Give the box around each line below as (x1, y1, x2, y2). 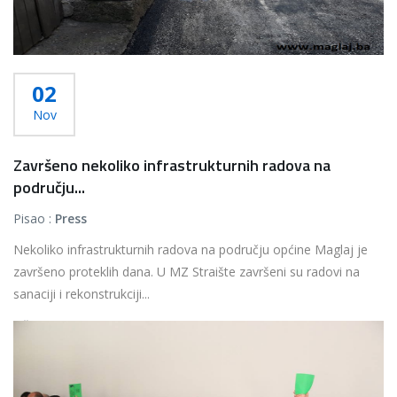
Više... (13, 315, 44, 334)
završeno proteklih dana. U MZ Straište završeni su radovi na (13, 263, 360, 280)
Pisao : (13, 210, 55, 227)
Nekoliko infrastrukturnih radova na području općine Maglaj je (13, 241, 368, 258)
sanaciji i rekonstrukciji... (13, 285, 150, 302)
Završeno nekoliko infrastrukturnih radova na (13, 153, 331, 177)
